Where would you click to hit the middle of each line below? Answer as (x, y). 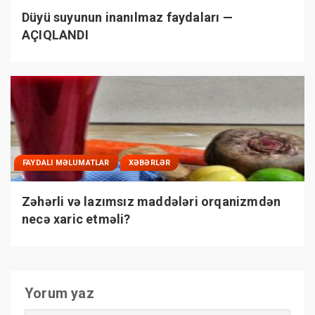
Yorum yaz (59, 293)
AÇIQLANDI (55, 34)
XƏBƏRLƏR (149, 162)
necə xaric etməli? (76, 219)
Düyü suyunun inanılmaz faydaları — (127, 17)
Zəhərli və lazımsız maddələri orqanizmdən (152, 201)
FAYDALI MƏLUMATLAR (66, 162)
